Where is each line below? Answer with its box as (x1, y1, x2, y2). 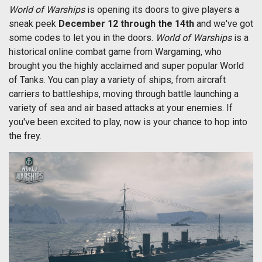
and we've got (194, 18, 253, 29)
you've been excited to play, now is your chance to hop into (9, 116, 247, 127)
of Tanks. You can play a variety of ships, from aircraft (9, 74, 226, 85)
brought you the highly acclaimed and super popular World (9, 60, 244, 71)
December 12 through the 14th (58, 18, 194, 29)
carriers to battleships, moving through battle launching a (9, 88, 239, 99)
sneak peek (9, 18, 58, 29)
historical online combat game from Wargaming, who (9, 46, 222, 57)
